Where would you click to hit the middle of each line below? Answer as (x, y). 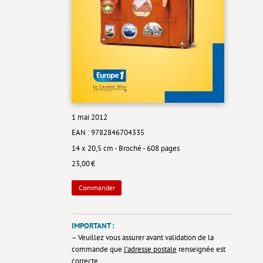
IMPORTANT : (93, 226)
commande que (98, 249)
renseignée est (201, 249)
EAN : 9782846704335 (108, 133)
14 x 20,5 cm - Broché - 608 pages (126, 148)
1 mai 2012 (90, 117)
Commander (97, 187)
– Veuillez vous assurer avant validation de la (143, 238)
